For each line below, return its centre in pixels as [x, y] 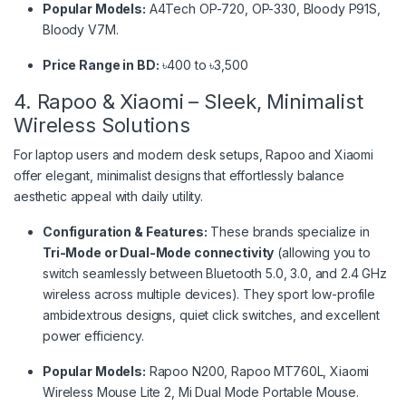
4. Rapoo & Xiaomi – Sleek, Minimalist [188, 101]
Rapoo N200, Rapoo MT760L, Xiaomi [257, 371]
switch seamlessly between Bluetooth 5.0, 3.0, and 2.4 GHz [215, 273]
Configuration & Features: [125, 231]
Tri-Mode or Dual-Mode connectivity [159, 252]
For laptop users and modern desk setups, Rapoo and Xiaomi [194, 154]
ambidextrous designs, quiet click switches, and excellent [212, 314]
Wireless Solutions [102, 125]
